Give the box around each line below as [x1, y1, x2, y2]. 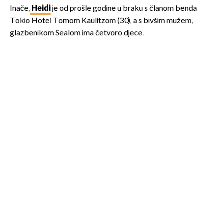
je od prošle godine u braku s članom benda [51, 3, 197, 13]
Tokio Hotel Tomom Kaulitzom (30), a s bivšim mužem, [10, 16, 193, 26]
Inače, [10, 3, 30, 13]
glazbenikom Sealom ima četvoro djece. [10, 28, 145, 38]
